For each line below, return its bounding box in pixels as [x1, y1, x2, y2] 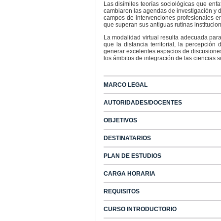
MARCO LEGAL [103, 81, 147, 88]
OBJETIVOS [103, 117, 137, 124]
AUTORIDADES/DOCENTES [103, 99, 182, 106]
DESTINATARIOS [103, 135, 151, 142]
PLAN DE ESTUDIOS [103, 152, 161, 159]
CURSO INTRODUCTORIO [103, 206, 177, 213]
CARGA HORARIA [103, 170, 155, 177]
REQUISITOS [103, 188, 140, 195]
